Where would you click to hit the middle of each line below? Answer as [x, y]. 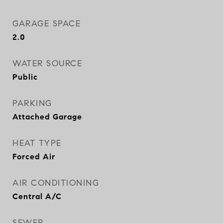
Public [25, 77]
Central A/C [37, 196]
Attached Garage [47, 117]
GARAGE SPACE [47, 24]
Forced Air [34, 157]
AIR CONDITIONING [56, 183]
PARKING [32, 103]
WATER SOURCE [47, 63]
